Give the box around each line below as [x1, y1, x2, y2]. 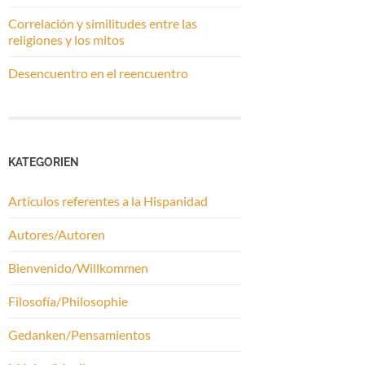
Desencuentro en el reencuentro [8, 64, 188, 81]
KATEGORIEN [8, 154, 79, 169]
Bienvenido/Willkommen [8, 259, 148, 275]
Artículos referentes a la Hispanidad [8, 192, 208, 209]
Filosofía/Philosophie [8, 292, 128, 309]
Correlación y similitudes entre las [8, 15, 197, 31]
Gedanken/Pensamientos [8, 326, 151, 342]
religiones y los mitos [8, 31, 125, 47]
